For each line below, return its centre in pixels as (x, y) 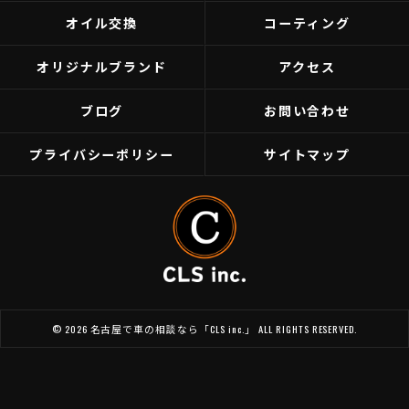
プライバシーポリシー (102, 154)
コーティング (307, 22)
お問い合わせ (307, 110)
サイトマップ (307, 154)
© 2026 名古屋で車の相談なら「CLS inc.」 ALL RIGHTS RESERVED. (204, 329)
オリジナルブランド (102, 66)
